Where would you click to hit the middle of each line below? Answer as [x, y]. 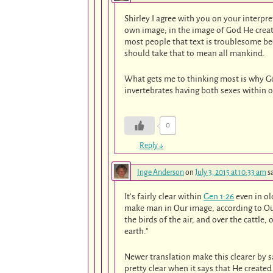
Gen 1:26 [219, 197]
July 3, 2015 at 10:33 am [231, 173]
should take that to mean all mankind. [195, 54]
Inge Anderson [161, 173]
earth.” [137, 232]
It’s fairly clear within [164, 197]
